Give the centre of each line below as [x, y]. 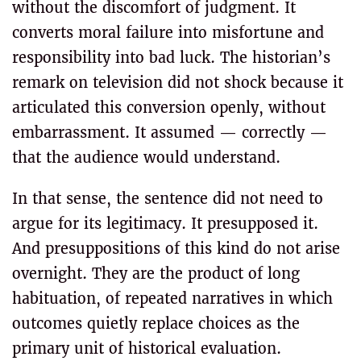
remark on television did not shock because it [178, 83]
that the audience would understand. [146, 158]
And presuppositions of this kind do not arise [176, 249]
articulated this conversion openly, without [169, 108]
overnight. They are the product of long [156, 274]
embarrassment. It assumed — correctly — [170, 133]
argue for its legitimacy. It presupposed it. [165, 224]
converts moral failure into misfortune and [168, 33]
